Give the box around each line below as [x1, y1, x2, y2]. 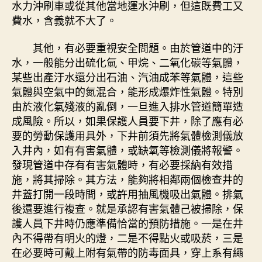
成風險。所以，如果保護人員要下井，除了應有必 [12, 113, 243, 129]
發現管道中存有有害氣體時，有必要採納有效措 [12, 157, 233, 173]
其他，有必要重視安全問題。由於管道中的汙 [12, 40, 243, 56]
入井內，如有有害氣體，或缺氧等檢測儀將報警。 [12, 142, 243, 158]
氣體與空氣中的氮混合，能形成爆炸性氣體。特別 [12, 84, 243, 99]
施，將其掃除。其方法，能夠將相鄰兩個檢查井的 [12, 171, 243, 187]
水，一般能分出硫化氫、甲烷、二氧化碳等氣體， [12, 54, 243, 70]
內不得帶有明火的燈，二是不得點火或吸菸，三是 [12, 230, 243, 246]
